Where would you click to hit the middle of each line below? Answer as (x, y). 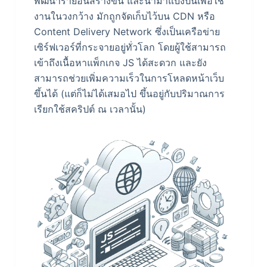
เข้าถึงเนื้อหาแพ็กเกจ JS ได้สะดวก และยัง (120, 63)
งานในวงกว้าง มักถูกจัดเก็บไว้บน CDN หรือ (124, 16)
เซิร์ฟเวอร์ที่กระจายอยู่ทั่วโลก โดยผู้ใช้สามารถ (130, 47)
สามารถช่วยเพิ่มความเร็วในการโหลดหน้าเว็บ (129, 78)
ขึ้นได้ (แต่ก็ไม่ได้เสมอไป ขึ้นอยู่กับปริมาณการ (129, 94)
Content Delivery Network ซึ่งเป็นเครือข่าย (127, 32)
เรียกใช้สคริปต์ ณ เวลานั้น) (91, 109)
